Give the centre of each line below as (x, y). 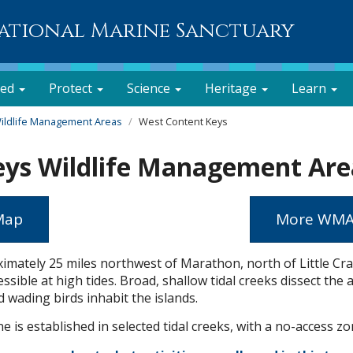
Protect (72, 88)
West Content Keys (183, 121)
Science (150, 88)
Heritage (232, 88)
